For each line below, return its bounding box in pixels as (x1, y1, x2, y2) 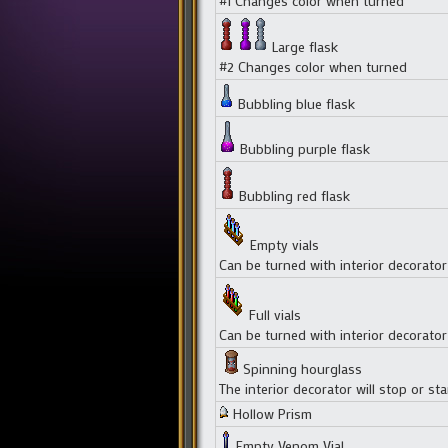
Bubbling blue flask (233, 93, 355, 113)
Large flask (267, 36, 338, 56)
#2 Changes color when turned (218, 56, 407, 76)
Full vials (244, 304, 301, 324)
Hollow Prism (228, 403, 312, 423)
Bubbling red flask (234, 185, 350, 205)
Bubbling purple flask (235, 138, 370, 158)
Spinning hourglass (242, 358, 362, 378)
